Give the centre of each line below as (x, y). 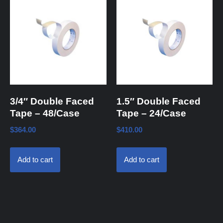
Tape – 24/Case (151, 113)
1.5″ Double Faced (158, 101)
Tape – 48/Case (45, 113)
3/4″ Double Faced (52, 101)
